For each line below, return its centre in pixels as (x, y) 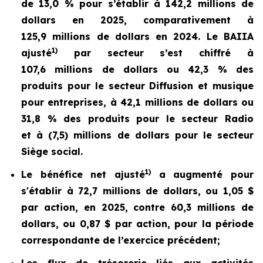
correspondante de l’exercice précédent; (121, 240)
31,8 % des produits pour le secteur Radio (137, 119)
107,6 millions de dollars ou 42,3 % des (137, 70)
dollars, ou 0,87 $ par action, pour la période (137, 223)
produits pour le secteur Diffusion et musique (137, 86)
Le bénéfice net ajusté (83, 174)
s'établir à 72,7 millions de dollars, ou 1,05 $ (137, 190)
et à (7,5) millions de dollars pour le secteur (137, 135)
